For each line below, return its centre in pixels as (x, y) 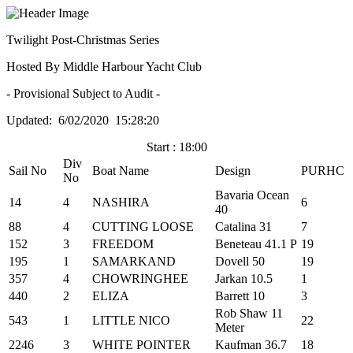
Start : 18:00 (176, 147)
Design (233, 171)
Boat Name (121, 171)
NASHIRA (121, 202)
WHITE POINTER (141, 345)
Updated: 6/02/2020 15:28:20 (83, 120)
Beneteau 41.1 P (256, 244)
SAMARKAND (134, 261)
